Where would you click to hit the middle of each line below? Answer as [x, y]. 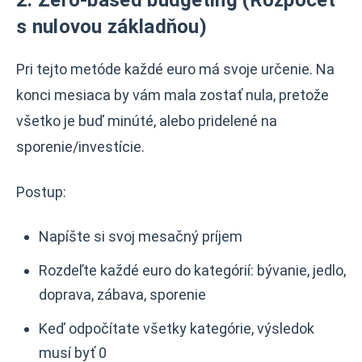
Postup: [41, 192]
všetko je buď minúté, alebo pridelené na [147, 121]
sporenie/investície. [80, 147]
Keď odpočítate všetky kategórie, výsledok [177, 328]
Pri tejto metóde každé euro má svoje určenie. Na [175, 69]
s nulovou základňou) [112, 27]
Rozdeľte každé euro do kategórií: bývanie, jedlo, [192, 270]
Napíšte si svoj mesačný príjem [141, 236]
